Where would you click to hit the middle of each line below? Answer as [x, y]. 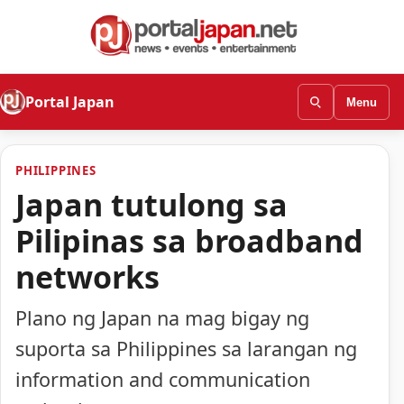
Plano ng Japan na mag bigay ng [162, 318]
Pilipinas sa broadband [189, 240]
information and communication [163, 380]
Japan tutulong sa [151, 204]
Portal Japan [70, 101]
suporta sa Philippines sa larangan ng [186, 349]
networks [87, 276]
